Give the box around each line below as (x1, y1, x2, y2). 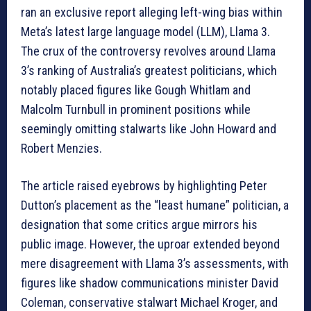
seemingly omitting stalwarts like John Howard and (21, 121, 276, 137)
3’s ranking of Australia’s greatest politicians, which (21, 63, 277, 78)
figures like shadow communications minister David (21, 276, 278, 291)
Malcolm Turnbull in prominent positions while (21, 102, 251, 117)
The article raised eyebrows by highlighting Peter (21, 178, 267, 194)
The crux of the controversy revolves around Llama (21, 44, 276, 59)
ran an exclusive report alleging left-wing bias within (21, 5, 283, 20)
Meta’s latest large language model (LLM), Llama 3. (21, 24, 270, 40)
